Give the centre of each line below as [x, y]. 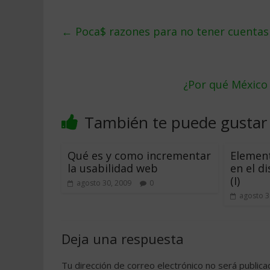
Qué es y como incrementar [139, 155]
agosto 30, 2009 [104, 183]
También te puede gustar [176, 122]
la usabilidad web [113, 168]
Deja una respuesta [123, 239]
